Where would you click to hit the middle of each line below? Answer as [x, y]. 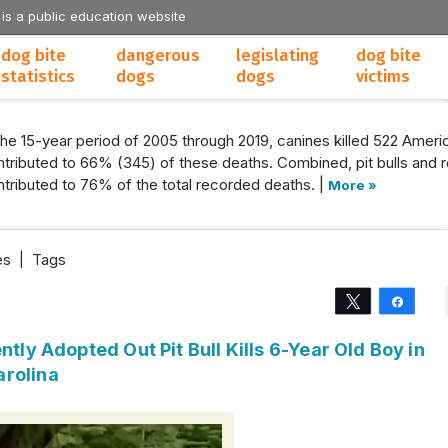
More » [352, 185]
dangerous [158, 55]
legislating [277, 55]
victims [383, 76]
